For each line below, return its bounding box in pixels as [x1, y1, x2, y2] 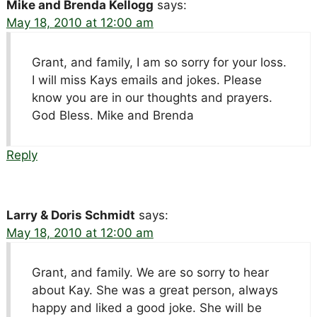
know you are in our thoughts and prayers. [31, 90, 272, 105]
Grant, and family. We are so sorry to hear [31, 265, 269, 279]
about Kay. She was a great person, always [31, 282, 278, 297]
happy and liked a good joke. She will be [31, 300, 262, 315]
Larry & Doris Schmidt [6, 207, 135, 222]
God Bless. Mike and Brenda [31, 108, 194, 122]
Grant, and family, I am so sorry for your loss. [31, 54, 287, 69]
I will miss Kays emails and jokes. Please [31, 72, 262, 87]
